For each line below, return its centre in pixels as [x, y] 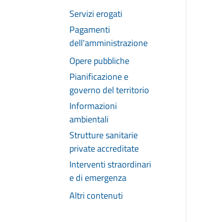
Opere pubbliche [99, 60]
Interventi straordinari [110, 164]
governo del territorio [109, 90]
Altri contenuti [96, 195]
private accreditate [104, 148]
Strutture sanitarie [104, 135]
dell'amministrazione [109, 43]
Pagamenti [90, 29]
